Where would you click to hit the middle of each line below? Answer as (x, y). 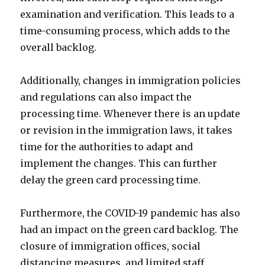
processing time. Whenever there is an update (130, 114)
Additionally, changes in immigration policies (131, 80)
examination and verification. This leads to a (127, 14)
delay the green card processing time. (111, 180)
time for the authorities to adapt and (107, 147)
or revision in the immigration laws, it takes (127, 130)
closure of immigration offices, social (111, 246)
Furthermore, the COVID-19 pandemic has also (130, 213)
